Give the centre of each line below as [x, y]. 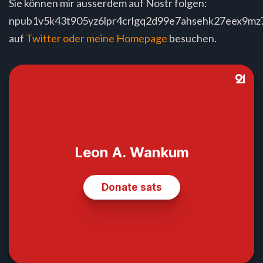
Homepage [142, 38]
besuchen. [192, 38]
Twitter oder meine [71, 38]
